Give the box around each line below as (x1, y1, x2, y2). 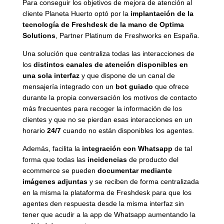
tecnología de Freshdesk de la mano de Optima (22, 20, 184, 28)
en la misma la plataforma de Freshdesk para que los (22, 188, 191, 196)
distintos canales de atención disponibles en (33, 60, 188, 68)
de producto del (126, 155, 178, 163)
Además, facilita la (22, 144, 82, 152)
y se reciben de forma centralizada (87, 177, 199, 185)
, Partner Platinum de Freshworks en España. (55, 31, 199, 39)
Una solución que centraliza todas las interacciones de (22, 49, 194, 57)
